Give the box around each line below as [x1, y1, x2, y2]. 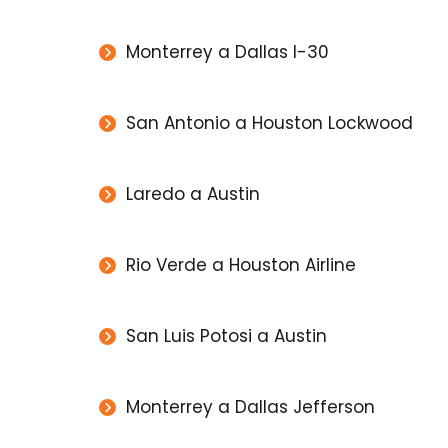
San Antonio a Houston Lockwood [125, 111, 413, 136]
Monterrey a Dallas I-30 [125, 40, 329, 65]
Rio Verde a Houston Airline [125, 253, 356, 278]
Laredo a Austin [125, 182, 260, 207]
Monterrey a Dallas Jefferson [125, 395, 375, 420]
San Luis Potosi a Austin [125, 324, 327, 349]
